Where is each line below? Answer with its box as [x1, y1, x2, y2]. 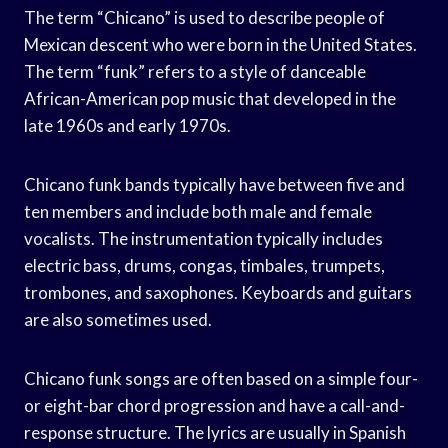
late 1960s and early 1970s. [24, 114, 231, 136]
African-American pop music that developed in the [24, 87, 396, 109]
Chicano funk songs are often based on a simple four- [24, 367, 418, 389]
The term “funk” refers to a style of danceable [24, 60, 366, 82]
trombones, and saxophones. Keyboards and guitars [24, 281, 412, 303]
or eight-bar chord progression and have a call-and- [24, 394, 405, 416]
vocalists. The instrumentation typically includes [24, 227, 383, 249]
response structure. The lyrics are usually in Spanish [24, 421, 406, 443]
